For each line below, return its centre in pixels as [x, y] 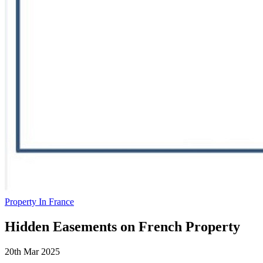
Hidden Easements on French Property [122, 226]
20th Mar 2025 [32, 251]
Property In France [39, 201]
